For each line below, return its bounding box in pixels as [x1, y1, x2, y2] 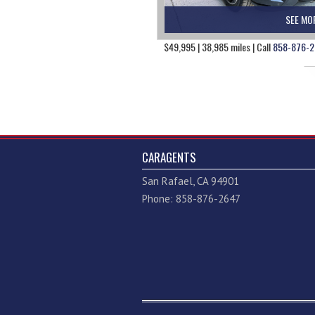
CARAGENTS [142, 148, 196, 167]
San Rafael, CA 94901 [142, 174, 239, 188]
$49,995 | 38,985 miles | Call [164, 39, 273, 55]
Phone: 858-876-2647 [142, 192, 240, 206]
